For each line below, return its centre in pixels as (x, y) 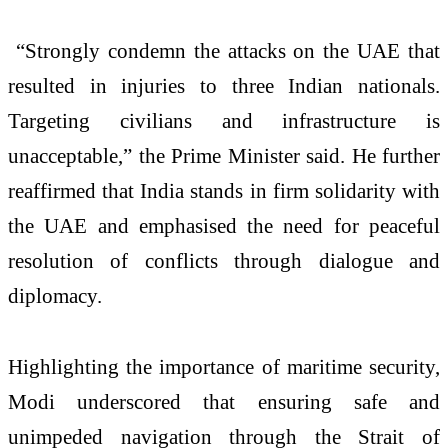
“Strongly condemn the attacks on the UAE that (224, 50)
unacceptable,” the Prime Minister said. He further (224, 155)
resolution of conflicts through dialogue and (224, 260)
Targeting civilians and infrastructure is (224, 120)
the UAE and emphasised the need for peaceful (224, 225)
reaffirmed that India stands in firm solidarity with (224, 190)
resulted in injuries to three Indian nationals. (224, 85)
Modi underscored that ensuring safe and (224, 402)
